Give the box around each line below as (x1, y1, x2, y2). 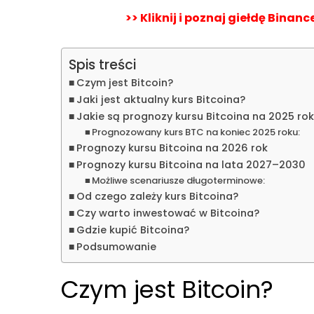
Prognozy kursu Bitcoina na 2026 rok (76, 140, 268, 155)
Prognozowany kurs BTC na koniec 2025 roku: (92, 125, 301, 139)
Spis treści (69, 55, 136, 74)
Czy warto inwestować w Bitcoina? (76, 205, 259, 220)
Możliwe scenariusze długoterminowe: (92, 173, 266, 187)
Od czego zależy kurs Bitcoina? (76, 189, 238, 203)
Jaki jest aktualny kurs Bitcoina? (76, 92, 245, 107)
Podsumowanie (76, 239, 156, 254)
